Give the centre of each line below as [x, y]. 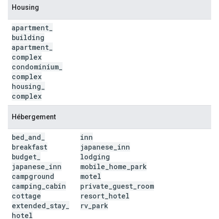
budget [24, 157]
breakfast [30, 147]
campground [33, 176]
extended [29, 206]
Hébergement [34, 117]
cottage [26, 196]
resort [92, 196]
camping [27, 186]
